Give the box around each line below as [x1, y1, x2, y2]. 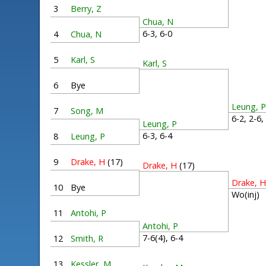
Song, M [71, 105, 104, 116]
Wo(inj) [232, 188, 265, 200]
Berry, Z [71, 3, 102, 14]
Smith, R [71, 233, 104, 244]
